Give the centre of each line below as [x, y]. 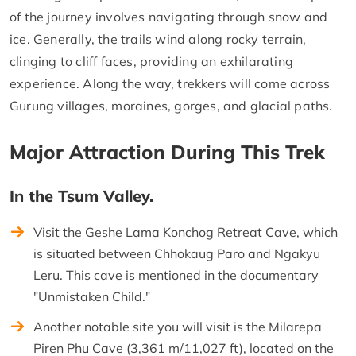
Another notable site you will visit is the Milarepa [178, 326]
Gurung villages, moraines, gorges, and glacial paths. [171, 105]
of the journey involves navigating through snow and [169, 16]
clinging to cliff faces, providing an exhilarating [152, 61]
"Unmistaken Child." [92, 296]
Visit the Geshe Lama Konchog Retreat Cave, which [186, 232]
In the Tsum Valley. [81, 195]
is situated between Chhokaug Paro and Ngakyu [177, 253]
